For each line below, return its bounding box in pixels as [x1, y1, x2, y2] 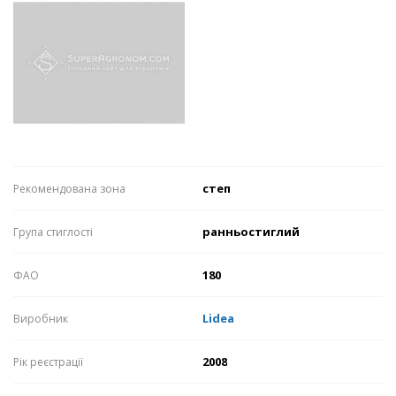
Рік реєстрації [13, 354, 83, 370]
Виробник [13, 311, 68, 327]
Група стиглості [13, 225, 93, 240]
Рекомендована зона [13, 181, 126, 197]
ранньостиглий [202, 224, 300, 240]
